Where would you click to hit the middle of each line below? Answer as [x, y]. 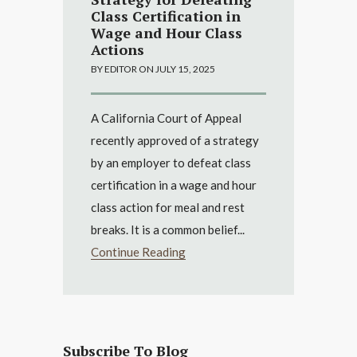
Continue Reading [138, 251]
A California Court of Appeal [166, 118]
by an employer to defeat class [171, 162]
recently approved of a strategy [175, 140]
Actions [118, 49]
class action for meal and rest [168, 207]
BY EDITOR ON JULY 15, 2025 [153, 69]
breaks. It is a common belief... [168, 229]
